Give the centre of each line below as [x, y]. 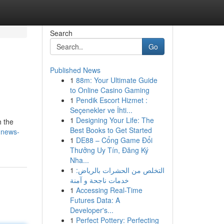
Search [61, 33]
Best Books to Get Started [111, 130]
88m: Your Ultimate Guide [116, 80]
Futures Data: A [95, 200]
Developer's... [91, 210]
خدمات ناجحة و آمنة [99, 180]
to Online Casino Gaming [109, 90]
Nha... [79, 160]
